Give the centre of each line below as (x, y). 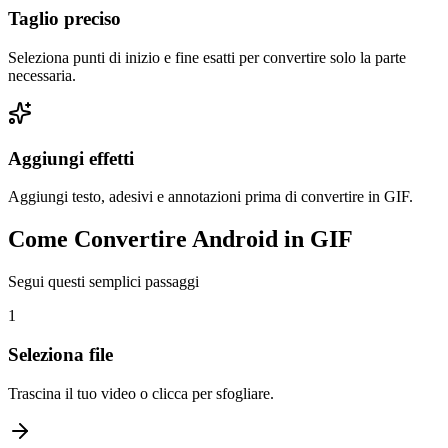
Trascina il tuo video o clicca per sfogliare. (141, 393)
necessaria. (42, 75)
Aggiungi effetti (71, 158)
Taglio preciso (64, 19)
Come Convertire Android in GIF (180, 239)
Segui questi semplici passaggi (103, 282)
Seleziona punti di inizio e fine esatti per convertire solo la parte (207, 57)
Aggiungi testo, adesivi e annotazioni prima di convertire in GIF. (210, 197)
